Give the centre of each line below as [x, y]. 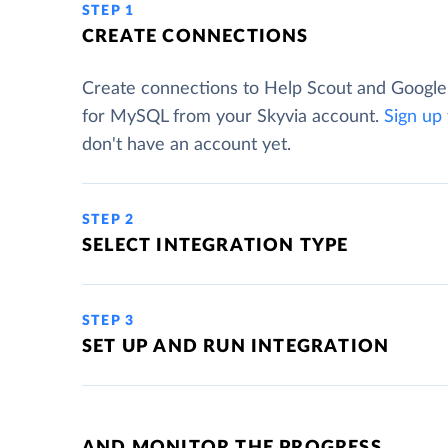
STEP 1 [108, 11]
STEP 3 [108, 321]
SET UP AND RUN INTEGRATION [236, 347]
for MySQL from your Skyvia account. [233, 117]
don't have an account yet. [186, 145]
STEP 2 [108, 220]
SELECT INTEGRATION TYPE [215, 246]
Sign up [413, 117]
